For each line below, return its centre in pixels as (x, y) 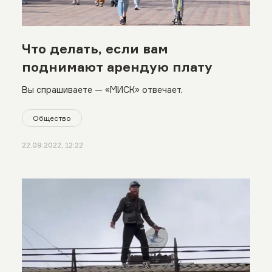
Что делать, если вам (95, 48)
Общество (52, 118)
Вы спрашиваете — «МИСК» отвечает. (102, 89)
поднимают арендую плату (117, 66)
